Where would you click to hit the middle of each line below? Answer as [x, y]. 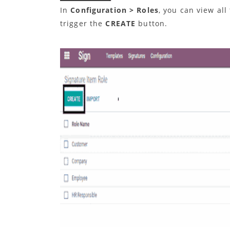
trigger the [83, 24]
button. [153, 24]
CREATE [122, 24]
